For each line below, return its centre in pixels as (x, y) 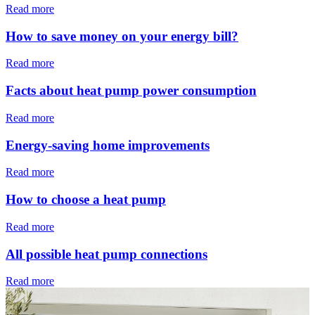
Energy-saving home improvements (108, 145)
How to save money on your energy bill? (122, 36)
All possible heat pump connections (107, 254)
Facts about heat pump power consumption (131, 91)
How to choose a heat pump (86, 200)
